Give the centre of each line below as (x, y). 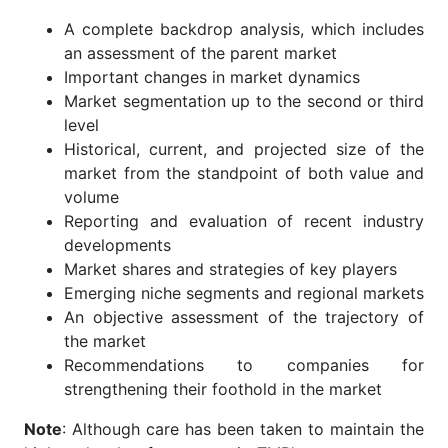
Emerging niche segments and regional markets (244, 292)
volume (91, 196)
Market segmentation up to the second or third (244, 100)
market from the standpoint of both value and (244, 172)
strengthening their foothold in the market (230, 388)
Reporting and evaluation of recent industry (244, 220)
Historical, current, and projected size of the (244, 148)
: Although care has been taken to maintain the (243, 428)
